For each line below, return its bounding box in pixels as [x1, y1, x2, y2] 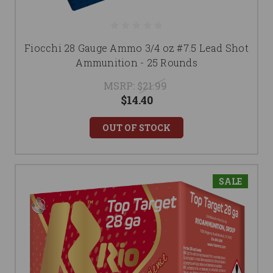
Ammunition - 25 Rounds [76, 56, 197, 69]
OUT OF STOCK [102, 122, 171, 134]
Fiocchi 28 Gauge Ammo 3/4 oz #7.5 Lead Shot [24, 41, 249, 55]
